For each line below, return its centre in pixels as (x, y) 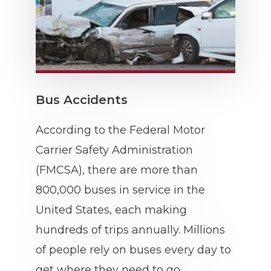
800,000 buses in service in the (120, 190)
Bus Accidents (82, 100)
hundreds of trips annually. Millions (130, 230)
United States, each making (111, 210)
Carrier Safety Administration (114, 150)
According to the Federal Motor (120, 130)
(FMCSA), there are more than (117, 170)
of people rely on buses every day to (133, 250)
